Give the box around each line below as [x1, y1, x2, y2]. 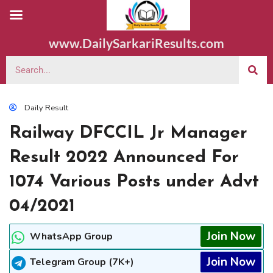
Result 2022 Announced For [9, 149, 239, 166]
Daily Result [24, 102, 68, 113]
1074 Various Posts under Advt [9, 173, 259, 191]
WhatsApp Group [30, 230, 113, 243]
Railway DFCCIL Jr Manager [9, 124, 247, 142]
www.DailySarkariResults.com [49, 35, 224, 51]
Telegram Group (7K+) [30, 255, 134, 269]
